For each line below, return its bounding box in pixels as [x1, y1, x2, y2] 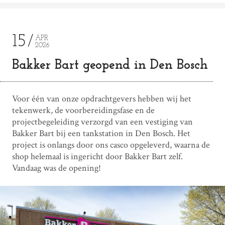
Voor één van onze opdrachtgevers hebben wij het [12, 92, 191, 104]
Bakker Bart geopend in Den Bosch [12, 58, 208, 72]
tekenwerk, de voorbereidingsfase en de [12, 104, 155, 116]
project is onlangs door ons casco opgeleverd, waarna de [12, 139, 210, 151]
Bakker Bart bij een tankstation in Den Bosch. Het [12, 127, 190, 139]
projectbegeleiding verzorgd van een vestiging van [12, 116, 193, 128]
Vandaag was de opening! [12, 162, 101, 174]
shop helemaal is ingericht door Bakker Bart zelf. [12, 150, 183, 162]
